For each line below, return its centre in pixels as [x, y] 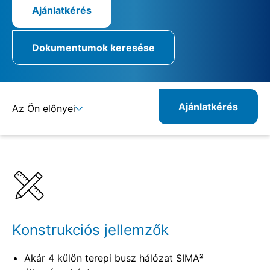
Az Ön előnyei [44, 108]
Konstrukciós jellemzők [90, 230]
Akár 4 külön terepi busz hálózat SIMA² [114, 258]
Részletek [32, 144]
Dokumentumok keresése [93, 47]
